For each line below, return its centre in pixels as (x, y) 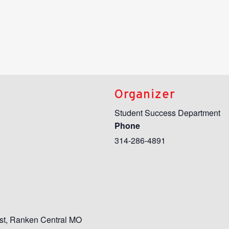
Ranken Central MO (46, 219)
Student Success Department (167, 112)
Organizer (145, 94)
